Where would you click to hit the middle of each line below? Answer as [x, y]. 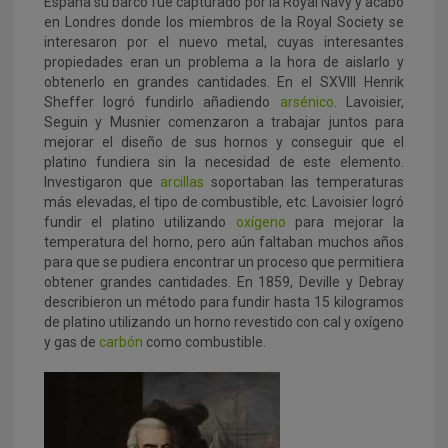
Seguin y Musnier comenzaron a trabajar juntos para [224, 122]
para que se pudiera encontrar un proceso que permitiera [224, 262]
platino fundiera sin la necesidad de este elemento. [224, 162]
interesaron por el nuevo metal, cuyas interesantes [224, 42]
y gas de [71, 342]
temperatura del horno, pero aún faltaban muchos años [224, 242]
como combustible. [204, 342]
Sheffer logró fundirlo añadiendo [162, 102]
